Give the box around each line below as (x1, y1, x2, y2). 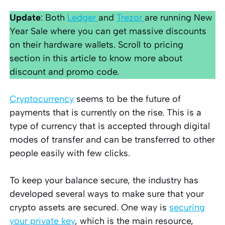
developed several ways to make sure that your (10, 188, 204, 199)
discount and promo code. (10, 66, 120, 77)
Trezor (117, 12, 145, 23)
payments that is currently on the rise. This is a (10, 106, 202, 118)
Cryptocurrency (10, 93, 74, 104)
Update (10, 12, 41, 23)
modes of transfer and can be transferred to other (10, 134, 215, 145)
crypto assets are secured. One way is (10, 201, 170, 213)
